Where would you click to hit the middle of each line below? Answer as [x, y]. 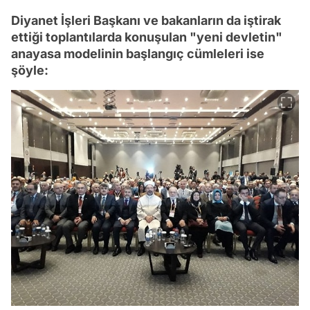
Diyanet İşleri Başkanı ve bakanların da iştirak [146, 21]
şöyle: [30, 71]
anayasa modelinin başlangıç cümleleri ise [138, 54]
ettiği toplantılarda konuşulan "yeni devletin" [147, 37]
